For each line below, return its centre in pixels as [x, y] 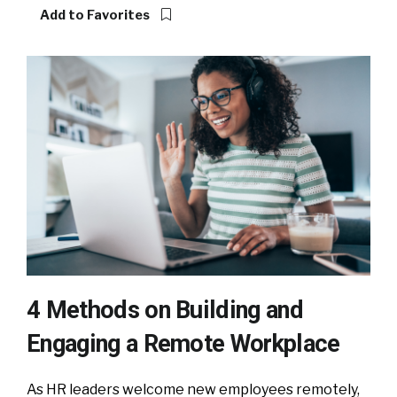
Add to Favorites [96, 16]
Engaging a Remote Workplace [183, 343]
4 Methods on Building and [165, 310]
